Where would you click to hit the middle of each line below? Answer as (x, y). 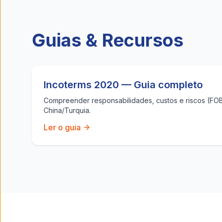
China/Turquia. (67, 110)
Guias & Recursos (108, 40)
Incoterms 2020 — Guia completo (123, 85)
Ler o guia (62, 127)
